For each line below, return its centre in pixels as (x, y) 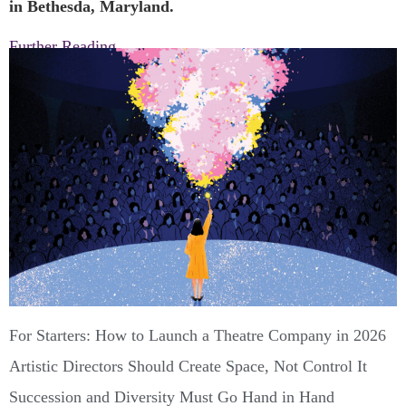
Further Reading (63, 46)
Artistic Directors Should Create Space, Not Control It (188, 367)
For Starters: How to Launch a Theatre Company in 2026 (198, 336)
